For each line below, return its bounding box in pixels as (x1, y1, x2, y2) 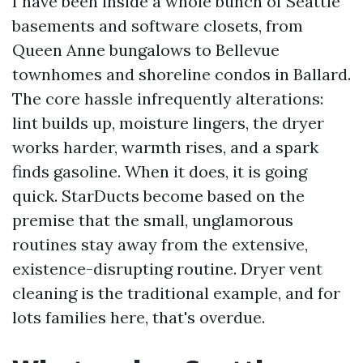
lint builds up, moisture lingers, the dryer (12, 113, 324, 133)
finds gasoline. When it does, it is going (12, 161, 307, 181)
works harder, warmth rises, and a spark (12, 137, 318, 157)
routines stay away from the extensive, (12, 234, 308, 254)
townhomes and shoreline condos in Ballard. (12, 64, 351, 84)
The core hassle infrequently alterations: (12, 88, 323, 109)
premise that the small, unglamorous (12, 210, 293, 230)
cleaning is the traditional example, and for (12, 283, 340, 303)
